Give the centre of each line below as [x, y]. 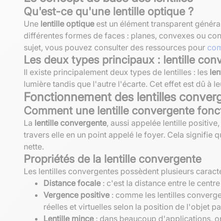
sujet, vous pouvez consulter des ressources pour [115, 47]
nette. [34, 146]
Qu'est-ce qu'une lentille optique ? [109, 11]
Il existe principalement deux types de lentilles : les [117, 72]
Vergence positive [76, 195]
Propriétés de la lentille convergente [112, 159]
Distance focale [72, 183]
